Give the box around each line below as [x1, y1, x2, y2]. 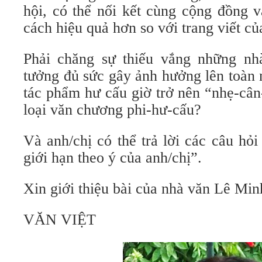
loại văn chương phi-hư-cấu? [23, 101, 201, 118]
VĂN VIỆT [23, 211, 96, 228]
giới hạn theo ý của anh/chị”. [23, 149, 202, 166]
